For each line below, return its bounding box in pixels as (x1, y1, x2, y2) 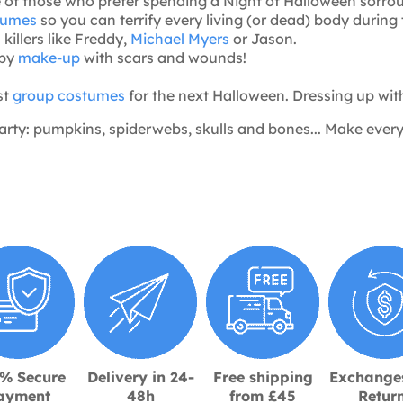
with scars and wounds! (80, 48, 246, 67)
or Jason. (229, 29, 297, 48)
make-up (18, 48, 80, 67)
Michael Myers (130, 29, 229, 48)
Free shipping (212, 367, 313, 386)
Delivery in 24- (86, 367, 194, 386)
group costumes (13, 85, 125, 104)
